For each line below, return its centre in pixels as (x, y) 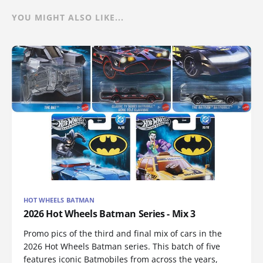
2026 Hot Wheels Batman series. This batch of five (122, 247)
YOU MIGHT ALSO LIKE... (68, 17)
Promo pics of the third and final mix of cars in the (123, 234)
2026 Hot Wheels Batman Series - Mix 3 (110, 214)
